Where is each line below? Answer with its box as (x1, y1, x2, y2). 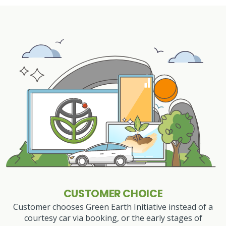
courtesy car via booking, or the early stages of (24, 212, 202, 224)
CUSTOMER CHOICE (63, 186, 163, 201)
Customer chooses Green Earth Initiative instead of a (13, 201, 213, 213)
